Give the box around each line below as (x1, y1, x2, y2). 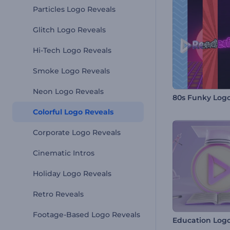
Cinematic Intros (33, 148, 94, 158)
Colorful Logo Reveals (33, 107, 113, 117)
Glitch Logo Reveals (33, 25, 106, 34)
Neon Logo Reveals (33, 87, 104, 96)
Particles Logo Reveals (33, 5, 116, 14)
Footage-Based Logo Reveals (33, 210, 140, 219)
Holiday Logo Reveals (33, 169, 111, 178)
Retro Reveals (33, 189, 84, 199)
